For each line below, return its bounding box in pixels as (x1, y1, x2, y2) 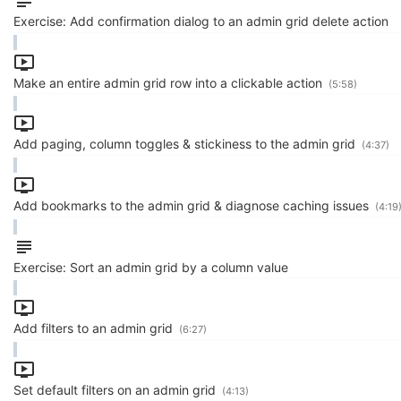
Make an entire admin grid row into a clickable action (13, 74, 326, 90)
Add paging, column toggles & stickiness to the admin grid (13, 136, 359, 152)
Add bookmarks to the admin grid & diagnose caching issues (13, 198, 372, 214)
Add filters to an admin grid (13, 320, 176, 337)
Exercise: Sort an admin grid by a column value (13, 259, 288, 275)
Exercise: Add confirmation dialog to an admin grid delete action (13, 13, 388, 29)
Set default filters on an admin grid (13, 382, 219, 398)
